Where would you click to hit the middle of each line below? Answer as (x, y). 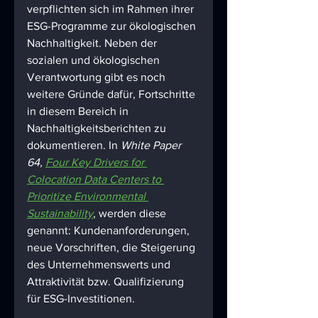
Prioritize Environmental (88, 197)
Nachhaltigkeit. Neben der (93, 43)
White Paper (152, 146)
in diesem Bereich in (79, 111)
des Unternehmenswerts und (100, 265)
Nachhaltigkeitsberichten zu (98, 128)
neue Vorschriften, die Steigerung (113, 248)
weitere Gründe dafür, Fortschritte (113, 94)
